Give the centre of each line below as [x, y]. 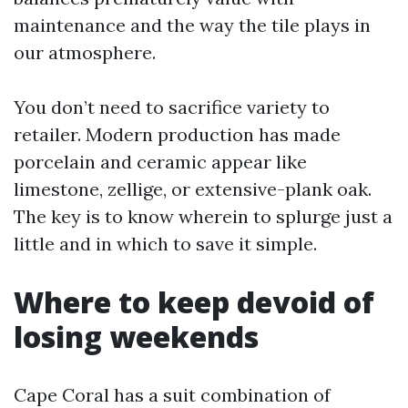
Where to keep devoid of [194, 302]
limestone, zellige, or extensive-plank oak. [193, 189]
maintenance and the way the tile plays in [192, 25]
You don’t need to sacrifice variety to [172, 107]
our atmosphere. [85, 52]
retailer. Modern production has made [177, 134]
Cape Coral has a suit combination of [172, 395]
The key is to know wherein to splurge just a [203, 216]
